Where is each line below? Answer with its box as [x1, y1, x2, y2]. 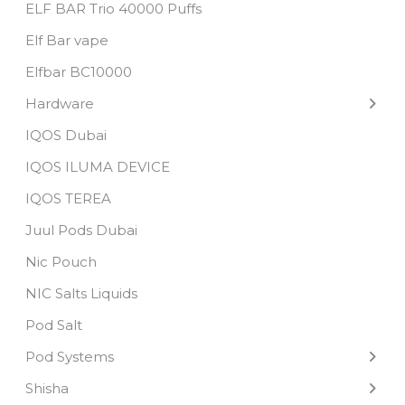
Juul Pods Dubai [25, 221, 138, 239]
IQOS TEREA [25, 190, 112, 207]
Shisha [25, 380, 70, 397]
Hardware [25, 95, 95, 112]
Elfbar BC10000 [25, 63, 133, 80]
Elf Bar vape [25, 32, 109, 49]
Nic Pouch [25, 253, 98, 270]
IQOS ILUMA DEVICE [25, 158, 171, 175]
